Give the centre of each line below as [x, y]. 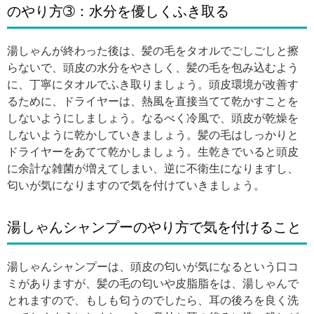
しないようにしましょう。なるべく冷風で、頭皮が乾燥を [153, 118]
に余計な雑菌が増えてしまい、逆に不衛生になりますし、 [153, 169]
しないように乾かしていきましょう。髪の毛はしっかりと [153, 135]
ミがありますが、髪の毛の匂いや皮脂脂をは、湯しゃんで [153, 284]
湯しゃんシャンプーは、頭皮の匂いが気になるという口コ [153, 267]
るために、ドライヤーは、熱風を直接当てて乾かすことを [153, 101]
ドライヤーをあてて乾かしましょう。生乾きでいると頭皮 [153, 152]
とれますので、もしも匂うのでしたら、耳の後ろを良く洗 [153, 300]
